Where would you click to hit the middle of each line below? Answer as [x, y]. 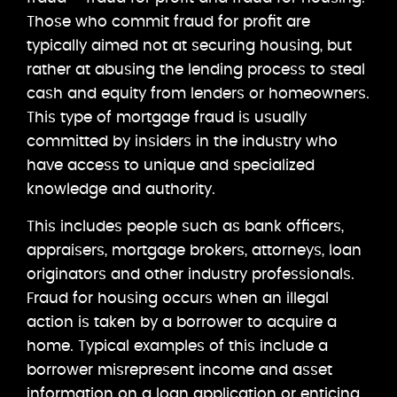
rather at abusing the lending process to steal [196, 69]
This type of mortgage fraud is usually [167, 117]
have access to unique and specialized [171, 165]
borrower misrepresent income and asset [179, 370]
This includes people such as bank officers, [185, 226]
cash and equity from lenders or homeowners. [198, 93]
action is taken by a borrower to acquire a [182, 322]
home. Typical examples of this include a [177, 346]
